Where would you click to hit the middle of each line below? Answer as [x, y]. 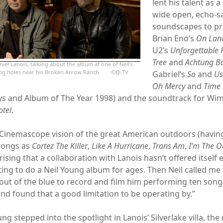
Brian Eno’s [174, 38]
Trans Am [169, 146]
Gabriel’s [170, 74]
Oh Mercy [169, 86]
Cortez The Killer [60, 146]
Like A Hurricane [120, 146]
